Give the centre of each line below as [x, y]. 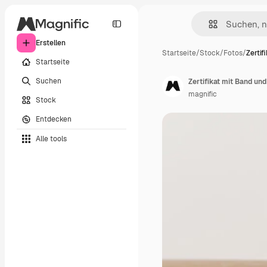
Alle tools [51, 139]
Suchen [49, 81]
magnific [203, 94]
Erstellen [51, 43]
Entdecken [54, 119]
